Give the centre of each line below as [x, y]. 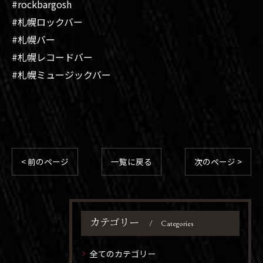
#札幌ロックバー [47, 21]
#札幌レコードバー [52, 57]
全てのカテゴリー [123, 253]
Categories [177, 223]
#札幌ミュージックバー [61, 74]
